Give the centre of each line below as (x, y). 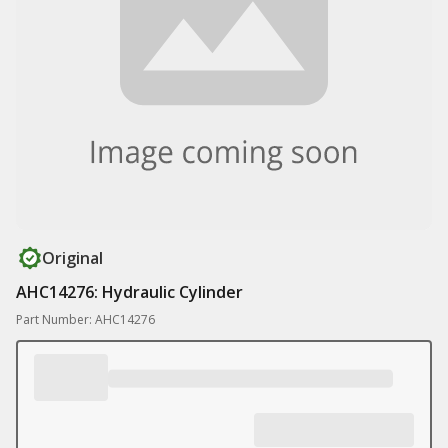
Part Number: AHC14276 (85, 319)
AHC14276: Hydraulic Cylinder (129, 292)
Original (72, 258)
